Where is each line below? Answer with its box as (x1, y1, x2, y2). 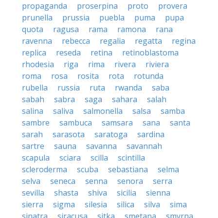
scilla (91, 152, 108, 163)
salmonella (83, 106, 123, 116)
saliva (53, 106, 73, 116)
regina (172, 36, 196, 46)
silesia (85, 199, 107, 210)
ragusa (53, 24, 79, 35)
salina (22, 106, 43, 116)
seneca (50, 176, 75, 186)
